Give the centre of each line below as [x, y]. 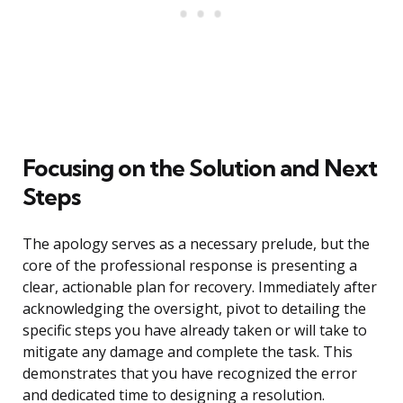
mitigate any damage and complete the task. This [188, 352]
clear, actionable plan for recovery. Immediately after [200, 287]
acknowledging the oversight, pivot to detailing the [194, 309]
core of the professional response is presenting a [190, 266]
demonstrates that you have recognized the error [190, 374]
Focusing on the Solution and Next [200, 168]
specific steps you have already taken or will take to [195, 331]
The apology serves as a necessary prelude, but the [196, 244]
